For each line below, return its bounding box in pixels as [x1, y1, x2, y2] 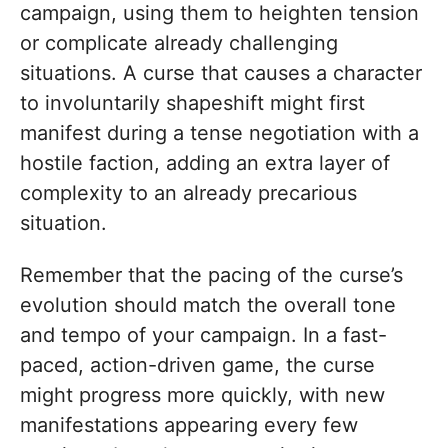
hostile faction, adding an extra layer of [20, 151, 390, 176]
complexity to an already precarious [20, 181, 357, 206]
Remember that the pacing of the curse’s [20, 263, 403, 288]
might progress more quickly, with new [20, 383, 385, 408]
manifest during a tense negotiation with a [20, 121, 419, 146]
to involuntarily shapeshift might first [20, 91, 365, 116]
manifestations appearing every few [20, 413, 358, 438]
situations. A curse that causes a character [20, 61, 422, 86]
